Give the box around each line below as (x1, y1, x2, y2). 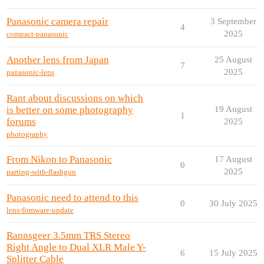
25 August (214, 54, 252, 64)
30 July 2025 (209, 198, 258, 208)
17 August (214, 154, 252, 164)
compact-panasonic (6, 29, 68, 39)
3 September (210, 16, 256, 26)
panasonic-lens (6, 68, 54, 77)
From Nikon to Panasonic (6, 153, 112, 165)
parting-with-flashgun (6, 167, 76, 177)
